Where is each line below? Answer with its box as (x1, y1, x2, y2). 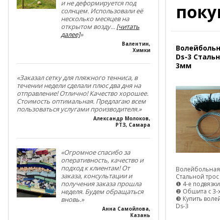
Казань (130, 212, 150, 219)
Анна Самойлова (102, 205, 149, 213)
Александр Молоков (93, 115, 149, 122)
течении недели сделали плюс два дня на (16, 81, 141, 90)
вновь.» (60, 195, 84, 204)
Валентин (121, 40, 149, 48)
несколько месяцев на (60, 14, 129, 24)
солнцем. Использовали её (60, 6, 143, 16)
